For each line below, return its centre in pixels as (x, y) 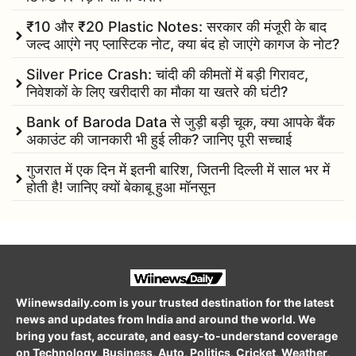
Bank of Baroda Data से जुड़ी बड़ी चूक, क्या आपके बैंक (180, 122)
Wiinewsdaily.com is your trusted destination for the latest (175, 303)
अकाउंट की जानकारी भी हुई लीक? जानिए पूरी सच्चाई (159, 139)
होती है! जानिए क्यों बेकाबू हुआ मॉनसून (121, 187)
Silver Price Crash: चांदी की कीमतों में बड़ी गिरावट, (167, 74)
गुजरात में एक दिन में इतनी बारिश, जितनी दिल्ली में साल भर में (178, 169)
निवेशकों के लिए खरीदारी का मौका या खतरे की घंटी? (157, 91)
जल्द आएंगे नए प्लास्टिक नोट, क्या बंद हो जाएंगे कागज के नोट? (183, 44)
